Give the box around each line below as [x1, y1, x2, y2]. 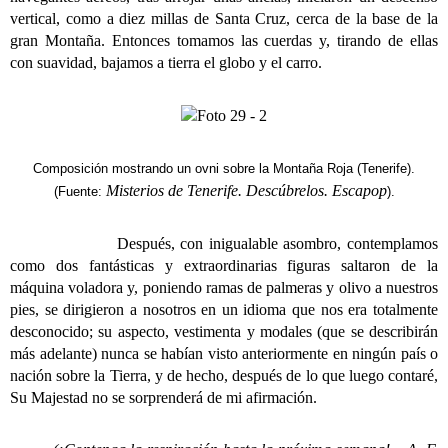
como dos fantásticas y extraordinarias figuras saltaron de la [10, 256, 438, 274]
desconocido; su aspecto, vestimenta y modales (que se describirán [10, 322, 438, 340]
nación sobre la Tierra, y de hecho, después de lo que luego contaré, [10, 366, 438, 384]
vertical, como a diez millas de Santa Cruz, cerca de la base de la [10, 9, 438, 27]
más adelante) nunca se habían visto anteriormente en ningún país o [10, 344, 438, 362]
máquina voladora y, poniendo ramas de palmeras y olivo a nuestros [10, 278, 438, 296]
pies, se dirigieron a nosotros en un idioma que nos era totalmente [10, 300, 438, 318]
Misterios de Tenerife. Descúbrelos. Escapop [105, 181, 387, 199]
